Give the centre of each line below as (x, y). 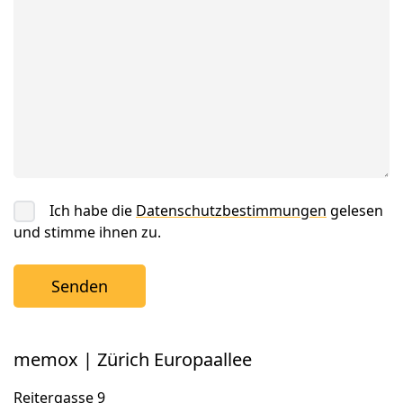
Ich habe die (93, 210)
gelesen (355, 210)
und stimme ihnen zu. (87, 232)
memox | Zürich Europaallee (133, 359)
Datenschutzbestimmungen (231, 210)
